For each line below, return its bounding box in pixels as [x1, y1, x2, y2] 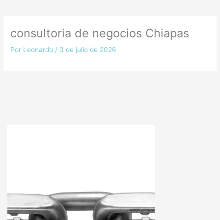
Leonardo [23, 45, 55, 54]
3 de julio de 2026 [59, 45, 117, 54]
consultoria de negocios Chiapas [10, 26, 190, 40]
